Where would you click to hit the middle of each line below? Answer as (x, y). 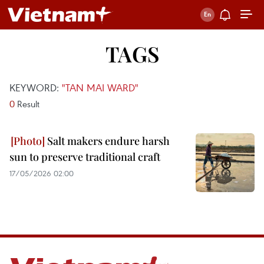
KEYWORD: (36, 88)
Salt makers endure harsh (107, 141)
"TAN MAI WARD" (100, 88)
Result (27, 104)
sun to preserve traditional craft (85, 157)
